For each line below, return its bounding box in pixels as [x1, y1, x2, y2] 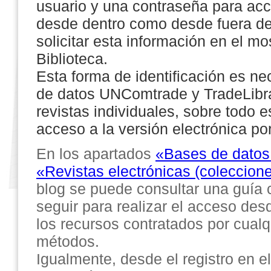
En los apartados [36, 145, 155, 162]
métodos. [36, 233, 99, 250]
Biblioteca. [36, 50, 108, 67]
